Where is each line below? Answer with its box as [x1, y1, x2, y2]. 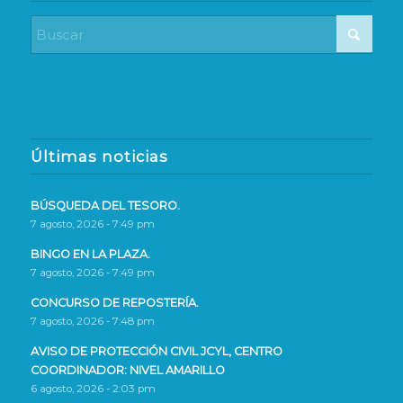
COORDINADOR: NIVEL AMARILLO [30, 363, 225, 378]
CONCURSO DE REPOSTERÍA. [30, 296, 199, 310]
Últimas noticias [30, 148, 168, 166]
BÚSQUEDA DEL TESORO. [30, 199, 180, 213]
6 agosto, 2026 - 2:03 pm [30, 382, 156, 396]
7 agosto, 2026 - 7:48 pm [30, 315, 155, 328]
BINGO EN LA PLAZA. [30, 247, 150, 262]
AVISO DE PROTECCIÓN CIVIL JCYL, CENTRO [30, 345, 282, 359]
